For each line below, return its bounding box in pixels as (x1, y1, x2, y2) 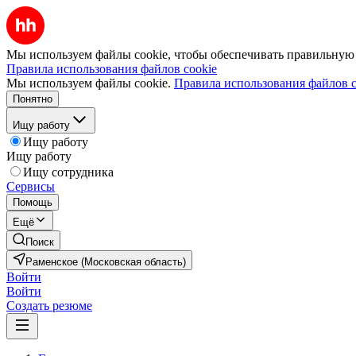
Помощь (13, 196, 52, 208)
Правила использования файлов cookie (6, 62, 217, 75)
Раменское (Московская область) (25, 256, 186, 268)
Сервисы (6, 180, 55, 193)
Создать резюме (6, 299, 92, 312)
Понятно (13, 93, 52, 105)
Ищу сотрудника (23, 165, 114, 179)
